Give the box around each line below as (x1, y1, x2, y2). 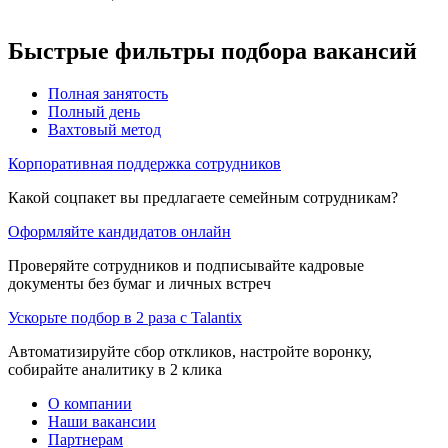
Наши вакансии (48, 412, 156, 430)
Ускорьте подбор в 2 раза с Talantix (8, 308, 242, 326)
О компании (48, 394, 132, 412)
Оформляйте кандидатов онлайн (8, 222, 231, 240)
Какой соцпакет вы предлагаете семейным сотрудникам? (8, 188, 398, 206)
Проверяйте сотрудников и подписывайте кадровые (8, 256, 364, 274)
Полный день (48, 102, 140, 120)
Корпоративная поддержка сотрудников (8, 154, 281, 172)
